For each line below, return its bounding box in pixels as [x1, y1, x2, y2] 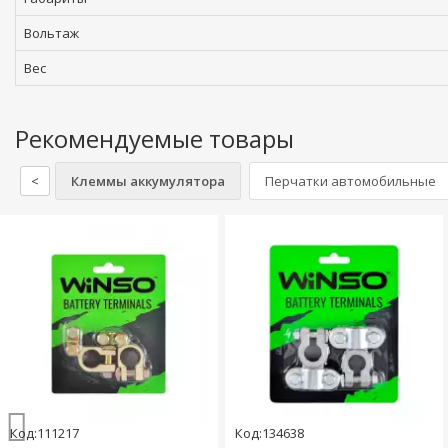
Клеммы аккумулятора [71, 172, 225, 190]
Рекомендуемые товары [15, 122, 294, 155]
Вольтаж [24, 24, 79, 42]
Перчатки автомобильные [265, 172, 436, 190]
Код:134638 [235, 424, 305, 443]
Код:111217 [10, 424, 79, 443]
